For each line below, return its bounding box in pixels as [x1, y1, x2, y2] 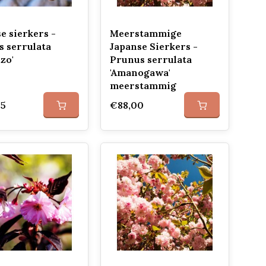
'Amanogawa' [109, 66, 170, 78]
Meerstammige [109, 27, 182, 39]
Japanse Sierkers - [109, 40, 198, 52]
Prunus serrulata [109, 53, 192, 65]
